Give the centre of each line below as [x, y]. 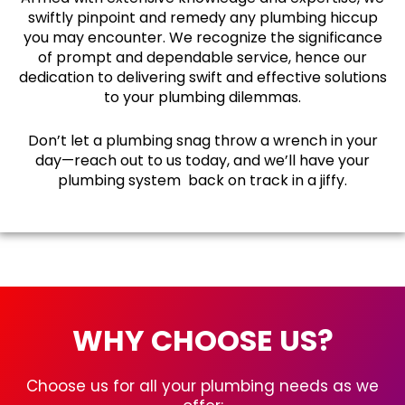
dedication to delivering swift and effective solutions [202, 78]
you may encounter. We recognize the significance [202, 38]
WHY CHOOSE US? [202, 340]
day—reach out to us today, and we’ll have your [202, 161]
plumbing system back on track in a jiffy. [202, 181]
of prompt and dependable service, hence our [202, 58]
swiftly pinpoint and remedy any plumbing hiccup [202, 18]
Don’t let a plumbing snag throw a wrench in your [202, 141]
